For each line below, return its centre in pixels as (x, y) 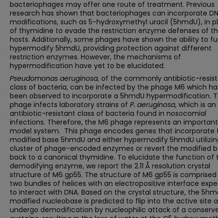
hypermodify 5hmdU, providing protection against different (111, 48)
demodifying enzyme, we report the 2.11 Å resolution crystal (110, 166)
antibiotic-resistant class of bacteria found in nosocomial (108, 113)
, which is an (196, 105)
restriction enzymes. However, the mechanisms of (95, 57)
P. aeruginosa (153, 105)
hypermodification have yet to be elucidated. (87, 66)
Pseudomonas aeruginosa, (54, 78)
